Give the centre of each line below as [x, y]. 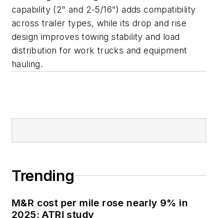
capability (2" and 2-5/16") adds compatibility [104, 9]
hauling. [27, 64]
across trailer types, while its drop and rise [99, 23]
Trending [43, 175]
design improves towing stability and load [96, 36]
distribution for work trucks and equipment [100, 50]
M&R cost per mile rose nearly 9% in [100, 203]
